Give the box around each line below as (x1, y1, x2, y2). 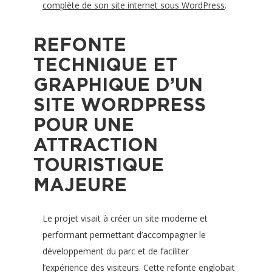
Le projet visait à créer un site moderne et (42, 212, 208, 224)
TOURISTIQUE (33, 154, 164, 175)
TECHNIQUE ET (33, 54, 177, 75)
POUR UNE (33, 114, 134, 135)
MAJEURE (33, 174, 127, 195)
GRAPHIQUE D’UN (33, 74, 203, 95)
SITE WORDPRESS (33, 94, 206, 115)
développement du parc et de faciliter (42, 245, 189, 257)
